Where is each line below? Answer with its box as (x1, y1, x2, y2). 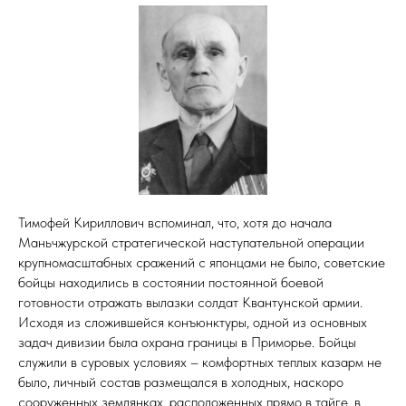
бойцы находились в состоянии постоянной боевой (18, 273, 324, 291)
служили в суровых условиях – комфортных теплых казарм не (18, 353, 382, 371)
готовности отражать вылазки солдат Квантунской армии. (18, 293, 362, 311)
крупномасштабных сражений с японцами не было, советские (18, 253, 385, 271)
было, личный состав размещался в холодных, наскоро (18, 372, 343, 391)
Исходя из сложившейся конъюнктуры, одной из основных (18, 313, 367, 331)
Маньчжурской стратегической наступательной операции (18, 233, 364, 251)
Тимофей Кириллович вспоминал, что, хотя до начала (18, 213, 332, 231)
